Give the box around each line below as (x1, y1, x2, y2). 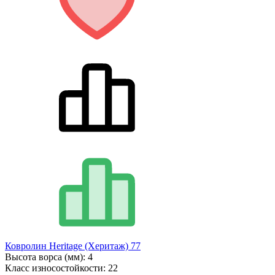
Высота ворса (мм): (5, 251, 88, 262)
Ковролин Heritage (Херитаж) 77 (5, 240, 141, 251)
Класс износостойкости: (5, 262, 108, 273)
